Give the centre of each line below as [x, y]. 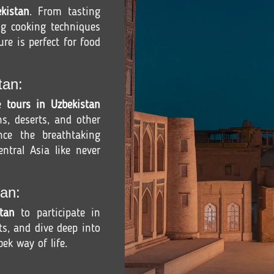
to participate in [57, 213]
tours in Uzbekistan [54, 105]
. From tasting [65, 12]
